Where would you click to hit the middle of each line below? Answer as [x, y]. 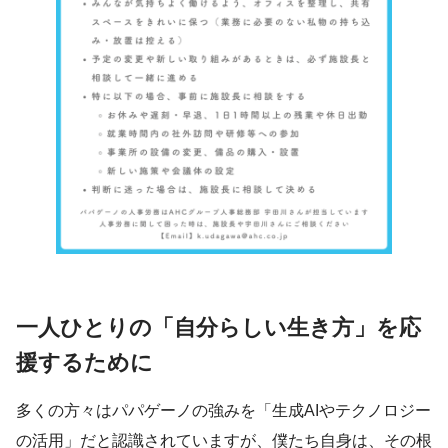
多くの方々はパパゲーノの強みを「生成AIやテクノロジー [223, 410]
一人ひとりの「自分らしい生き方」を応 [218, 328]
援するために [84, 363]
